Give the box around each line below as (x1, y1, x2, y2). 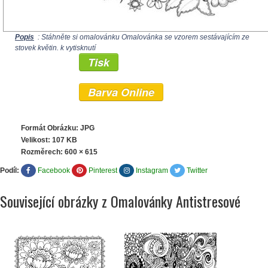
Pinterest (89, 166, 117, 175)
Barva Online (88, 84, 154, 100)
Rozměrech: (21, 148, 65, 156)
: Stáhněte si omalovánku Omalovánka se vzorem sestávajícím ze (36, 33, 249, 41)
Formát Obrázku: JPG (21, 124, 95, 132)
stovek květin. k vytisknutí (15, 44, 96, 52)
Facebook (38, 166, 70, 175)
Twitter (187, 166, 208, 175)
